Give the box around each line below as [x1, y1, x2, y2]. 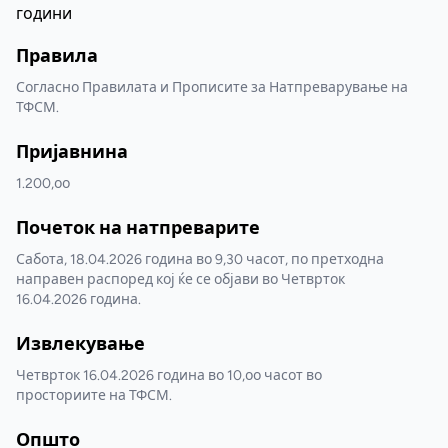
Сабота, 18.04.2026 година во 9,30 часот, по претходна [16, 251, 384, 268]
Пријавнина [16, 141, 128, 163]
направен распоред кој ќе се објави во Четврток [16, 271, 345, 288]
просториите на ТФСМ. [16, 387, 172, 404]
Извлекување [16, 333, 145, 355]
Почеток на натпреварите [16, 217, 260, 239]
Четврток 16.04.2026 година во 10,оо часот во [16, 367, 322, 384]
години [16, 4, 72, 23]
